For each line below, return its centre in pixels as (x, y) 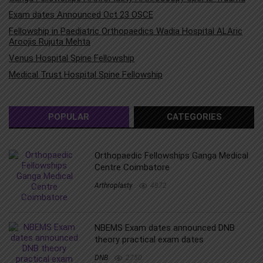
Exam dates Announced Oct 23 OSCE (81, 14)
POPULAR (69, 117)
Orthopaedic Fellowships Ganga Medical (172, 155)
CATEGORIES (194, 117)
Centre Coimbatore (132, 167)
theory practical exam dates (149, 239)
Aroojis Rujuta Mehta (50, 41)
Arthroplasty (114, 185)
